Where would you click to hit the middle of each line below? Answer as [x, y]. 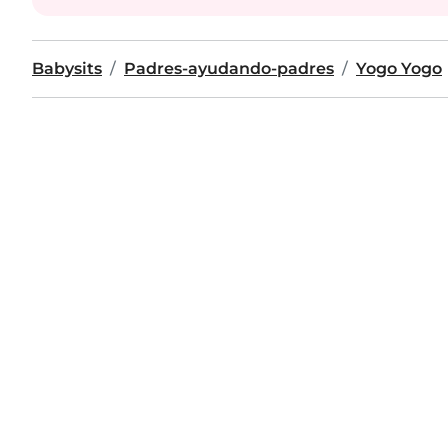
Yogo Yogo [399, 68]
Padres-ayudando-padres [229, 68]
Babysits [67, 68]
